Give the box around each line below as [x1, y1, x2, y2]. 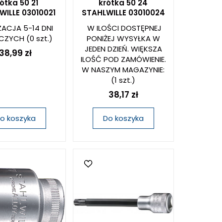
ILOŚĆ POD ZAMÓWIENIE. [80, 54, 166, 64]
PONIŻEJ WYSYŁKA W [86, 33, 160, 44]
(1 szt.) [111, 75, 136, 85]
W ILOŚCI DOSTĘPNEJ [87, 23, 162, 33]
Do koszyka [103, 113, 144, 123]
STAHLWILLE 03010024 [81, 7, 165, 18]
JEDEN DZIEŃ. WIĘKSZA [84, 44, 162, 54]
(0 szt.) [24, 33, 53, 44]
